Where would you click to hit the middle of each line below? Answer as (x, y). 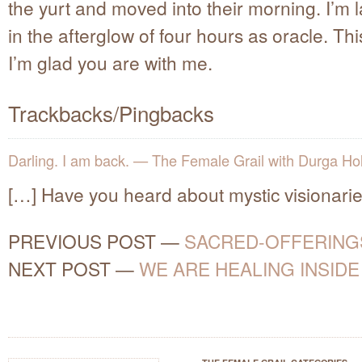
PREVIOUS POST (82, 241)
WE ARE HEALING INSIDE (249, 269)
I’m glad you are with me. (110, 62)
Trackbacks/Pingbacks (111, 112)
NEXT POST (59, 269)
